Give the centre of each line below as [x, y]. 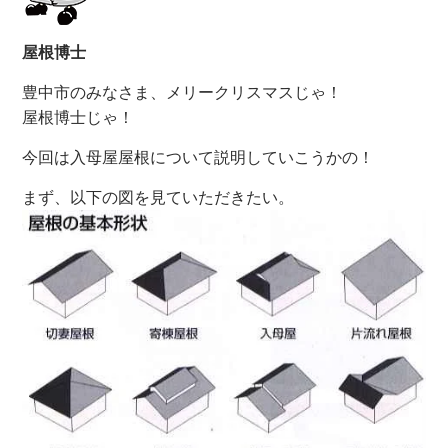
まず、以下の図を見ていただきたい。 [158, 197]
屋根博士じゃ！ [78, 117]
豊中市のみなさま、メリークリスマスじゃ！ [182, 92]
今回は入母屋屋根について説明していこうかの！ [198, 157]
